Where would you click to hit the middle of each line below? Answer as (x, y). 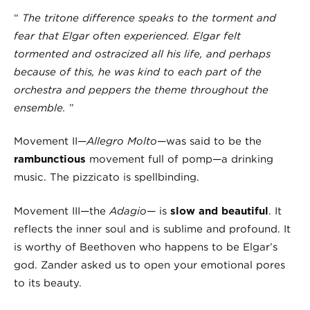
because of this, (56, 72)
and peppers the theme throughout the (165, 90)
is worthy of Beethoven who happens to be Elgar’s (146, 247)
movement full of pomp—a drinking (181, 159)
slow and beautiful (219, 211)
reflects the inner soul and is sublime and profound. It (152, 229)
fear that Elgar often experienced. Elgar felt (127, 36)
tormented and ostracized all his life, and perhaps (142, 54)
